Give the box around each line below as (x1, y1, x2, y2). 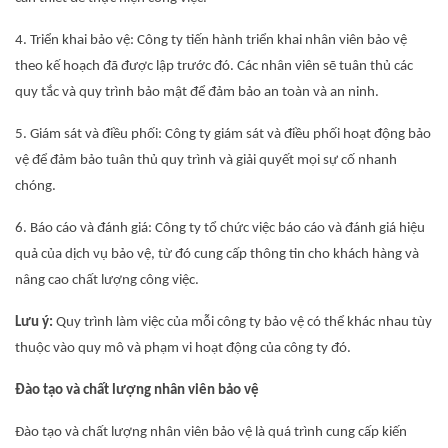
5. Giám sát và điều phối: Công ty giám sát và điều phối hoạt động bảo (15, 127, 431, 142)
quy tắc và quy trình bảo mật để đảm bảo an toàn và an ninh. (15, 85, 379, 100)
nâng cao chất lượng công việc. (15, 273, 199, 288)
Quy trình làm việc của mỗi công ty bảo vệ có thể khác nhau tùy (53, 315, 432, 330)
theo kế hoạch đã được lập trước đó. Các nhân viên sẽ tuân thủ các (15, 59, 413, 74)
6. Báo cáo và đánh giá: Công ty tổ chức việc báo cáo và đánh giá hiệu (15, 221, 425, 236)
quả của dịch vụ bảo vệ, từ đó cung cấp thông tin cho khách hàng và (15, 247, 419, 262)
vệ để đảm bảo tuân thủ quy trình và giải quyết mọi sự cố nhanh (15, 153, 397, 168)
